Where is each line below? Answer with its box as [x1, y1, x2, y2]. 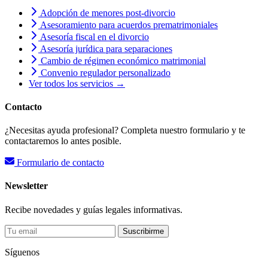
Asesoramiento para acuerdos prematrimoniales [38, 19, 218, 30]
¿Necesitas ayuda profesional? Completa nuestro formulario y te [5, 125, 245, 136]
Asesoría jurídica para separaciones [38, 43, 172, 54]
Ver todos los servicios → [29, 78, 125, 89]
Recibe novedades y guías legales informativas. [5, 204, 182, 215]
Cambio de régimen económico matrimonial [38, 55, 206, 66]
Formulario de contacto [14, 157, 104, 168]
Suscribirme [123, 226, 164, 236]
